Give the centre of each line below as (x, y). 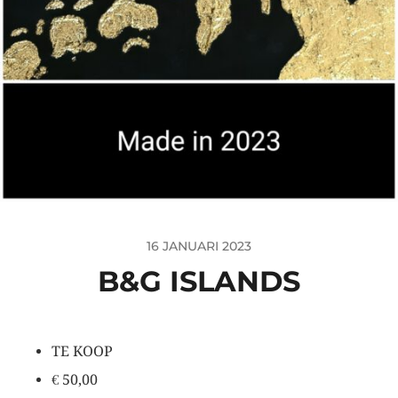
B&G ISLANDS (199, 281)
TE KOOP (82, 351)
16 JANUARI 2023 (199, 246)
